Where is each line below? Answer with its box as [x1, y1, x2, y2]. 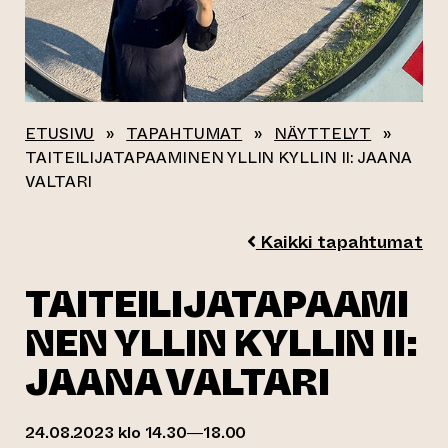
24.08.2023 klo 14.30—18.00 [25, 421, 247, 444]
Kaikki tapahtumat [255, 229, 423, 255]
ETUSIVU [25, 122, 95, 145]
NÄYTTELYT [274, 122, 372, 145]
